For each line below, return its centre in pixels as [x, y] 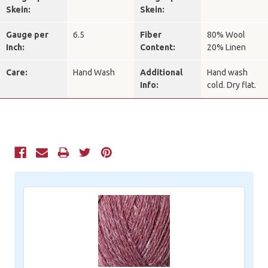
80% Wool [226, 35]
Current [31, 154]
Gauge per [27, 35]
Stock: [28, 169]
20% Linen [226, 48]
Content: [158, 48]
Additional [161, 73]
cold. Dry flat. [232, 85]
